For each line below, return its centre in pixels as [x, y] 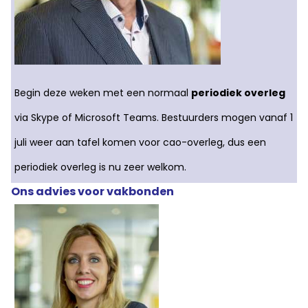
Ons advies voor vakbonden [92, 191]
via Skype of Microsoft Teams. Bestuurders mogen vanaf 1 [154, 118]
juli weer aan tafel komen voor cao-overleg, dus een [140, 142]
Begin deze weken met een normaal [103, 93]
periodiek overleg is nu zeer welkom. [100, 167]
